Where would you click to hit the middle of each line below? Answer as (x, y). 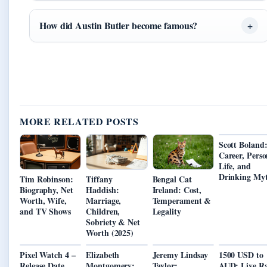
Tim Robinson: (46, 179)
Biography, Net (46, 190)
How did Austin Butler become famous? (119, 25)
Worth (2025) (110, 232)
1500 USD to (241, 254)
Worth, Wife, (43, 200)
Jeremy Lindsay (180, 254)
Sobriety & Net (113, 222)
